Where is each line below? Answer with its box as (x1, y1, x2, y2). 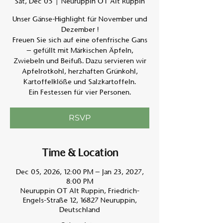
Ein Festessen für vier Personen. (28, 88, 131, 97)
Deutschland (59, 205, 100, 214)
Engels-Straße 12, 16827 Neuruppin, (22, 196, 137, 205)
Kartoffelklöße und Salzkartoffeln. (23, 77, 136, 86)
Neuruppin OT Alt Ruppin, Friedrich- (20, 186, 139, 195)
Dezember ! (61, 25, 99, 34)
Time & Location (41, 146, 118, 159)
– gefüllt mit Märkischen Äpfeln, (26, 46, 133, 55)
